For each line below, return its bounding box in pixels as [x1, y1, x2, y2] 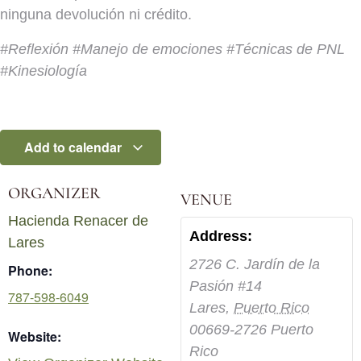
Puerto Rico [234, 299, 309, 316]
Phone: [8, 260, 52, 280]
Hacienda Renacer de [8, 212, 148, 229]
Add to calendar [23, 137, 125, 156]
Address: [189, 227, 252, 244]
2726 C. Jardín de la [189, 255, 320, 272]
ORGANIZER [8, 183, 101, 203]
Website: [8, 326, 61, 346]
